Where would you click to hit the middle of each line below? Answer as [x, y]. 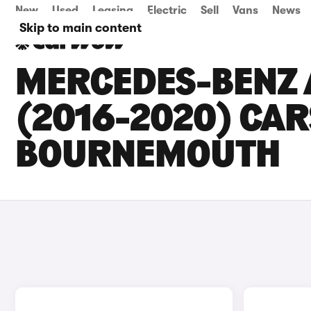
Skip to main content [81, 28]
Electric [167, 10]
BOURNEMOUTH [148, 157]
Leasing [113, 10]
